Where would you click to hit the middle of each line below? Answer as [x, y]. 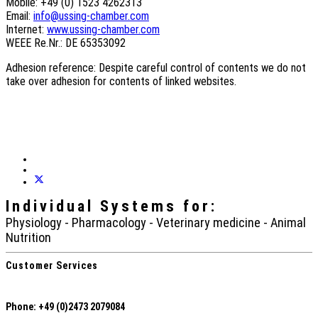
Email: [20, 16]
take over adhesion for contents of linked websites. [121, 81]
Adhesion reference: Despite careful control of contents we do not [156, 68]
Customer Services [52, 265]
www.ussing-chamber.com [103, 29]
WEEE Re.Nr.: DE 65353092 [66, 43]
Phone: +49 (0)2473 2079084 [65, 306]
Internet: [26, 29]
